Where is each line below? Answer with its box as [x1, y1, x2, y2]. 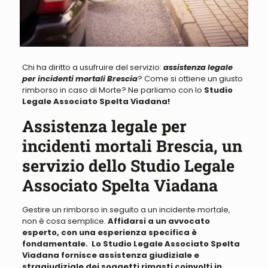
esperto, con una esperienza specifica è [22, 227, 197, 239]
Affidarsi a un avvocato [107, 215, 210, 227]
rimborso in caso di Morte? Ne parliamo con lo [22, 84, 204, 96]
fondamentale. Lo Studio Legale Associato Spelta [22, 238, 240, 250]
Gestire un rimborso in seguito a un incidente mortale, [22, 204, 230, 216]
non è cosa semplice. [22, 215, 106, 227]
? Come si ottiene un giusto [137, 73, 243, 85]
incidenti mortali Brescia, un [22, 135, 242, 157]
